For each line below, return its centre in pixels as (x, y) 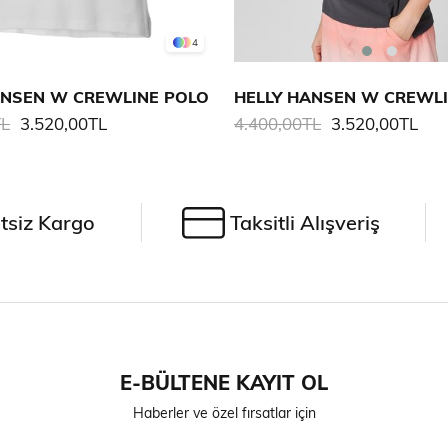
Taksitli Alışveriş (304, 223)
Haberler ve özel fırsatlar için (224, 413)
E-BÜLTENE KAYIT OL (224, 383)
